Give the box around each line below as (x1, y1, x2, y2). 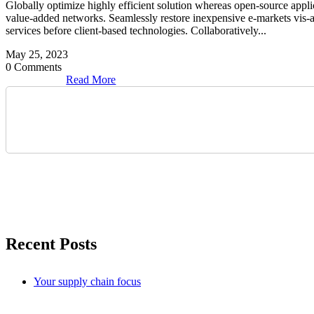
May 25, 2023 (6, 48, 68, 61)
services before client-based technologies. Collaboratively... (6, 25, 266, 37)
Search (57, 182, 87, 193)
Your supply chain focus (34, 275, 141, 288)
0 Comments (6, 61, 62, 74)
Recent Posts (6, 235, 97, 254)
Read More (66, 74, 116, 86)
